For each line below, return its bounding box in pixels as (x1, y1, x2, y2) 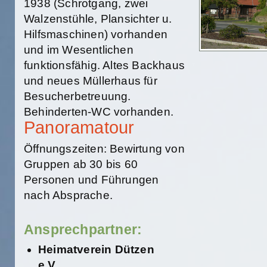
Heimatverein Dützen (38, 243, 154, 256)
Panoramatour (24, 118, 135, 137)
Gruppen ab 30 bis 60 (24, 158, 138, 170)
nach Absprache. (24, 189, 113, 201)
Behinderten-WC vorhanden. (24, 105, 173, 118)
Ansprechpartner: (24, 222, 142, 237)
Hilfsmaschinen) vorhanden (24, 28, 167, 41)
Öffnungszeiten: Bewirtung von (24, 142, 185, 155)
